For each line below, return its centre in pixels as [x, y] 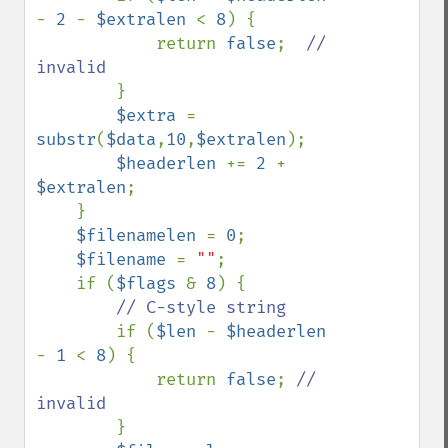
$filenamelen [141, 235]
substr [66, 139]
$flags [151, 283]
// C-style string [201, 307]
